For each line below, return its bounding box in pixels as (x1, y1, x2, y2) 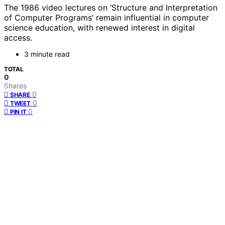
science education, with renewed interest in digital (4, 23, 195, 33)
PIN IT (10, 108, 27, 116)
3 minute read (24, 50, 70, 59)
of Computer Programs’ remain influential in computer (4, 13, 209, 23)
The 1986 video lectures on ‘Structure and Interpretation (4, 3, 217, 13)
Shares (4, 81, 27, 90)
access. (4, 33, 32, 43)
